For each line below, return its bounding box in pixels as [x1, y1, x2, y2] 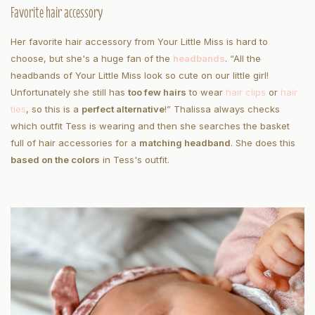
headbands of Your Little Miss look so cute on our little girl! [11, 70, 269, 82]
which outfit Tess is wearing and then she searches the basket [11, 120, 290, 132]
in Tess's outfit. [100, 154, 169, 166]
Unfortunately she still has [11, 86, 128, 98]
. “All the [225, 53, 261, 65]
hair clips [226, 86, 266, 98]
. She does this [231, 137, 295, 149]
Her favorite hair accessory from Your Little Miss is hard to [11, 36, 268, 48]
